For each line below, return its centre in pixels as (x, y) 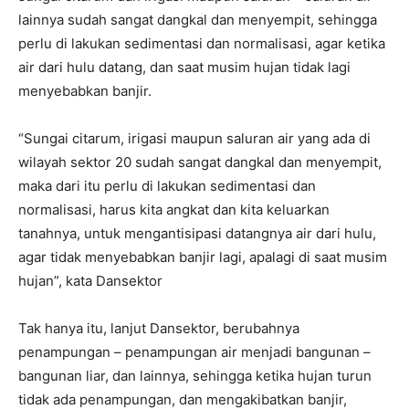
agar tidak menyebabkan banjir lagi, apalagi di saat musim (203, 257)
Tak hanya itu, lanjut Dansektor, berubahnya (159, 329)
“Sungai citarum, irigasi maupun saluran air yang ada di (194, 139)
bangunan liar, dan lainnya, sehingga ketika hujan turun (195, 376)
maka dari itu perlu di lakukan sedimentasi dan (167, 186)
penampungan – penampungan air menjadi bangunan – (194, 352)
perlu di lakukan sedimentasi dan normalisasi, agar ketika (202, 44)
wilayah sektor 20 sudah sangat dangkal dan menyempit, (200, 163)
